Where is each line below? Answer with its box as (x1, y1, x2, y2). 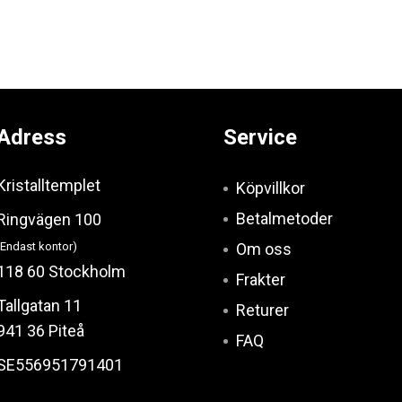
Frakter (236, 270, 285, 289)
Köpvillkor (236, 179, 305, 197)
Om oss (236, 240, 292, 258)
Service (223, 125, 297, 150)
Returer (236, 301, 289, 319)
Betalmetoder (236, 209, 333, 228)
